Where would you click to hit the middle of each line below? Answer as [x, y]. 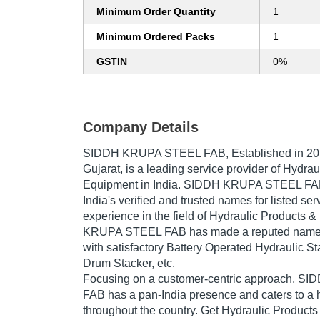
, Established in [266, 154]
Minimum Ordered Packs [156, 37]
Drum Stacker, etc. [129, 264]
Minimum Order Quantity [156, 12]
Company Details [141, 127]
